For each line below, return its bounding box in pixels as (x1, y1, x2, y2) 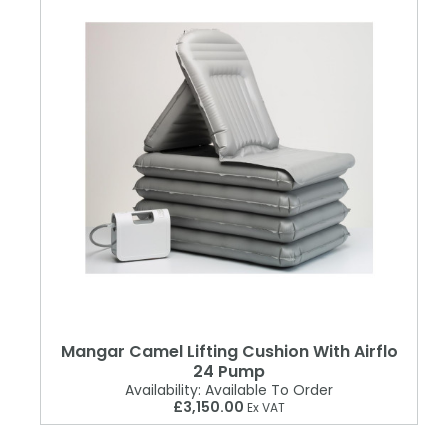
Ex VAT (244, 399, 285, 417)
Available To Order (201, 380, 333, 401)
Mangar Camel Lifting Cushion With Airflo (60, 340, 398, 364)
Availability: (125, 380, 201, 401)
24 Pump (193, 360, 265, 384)
